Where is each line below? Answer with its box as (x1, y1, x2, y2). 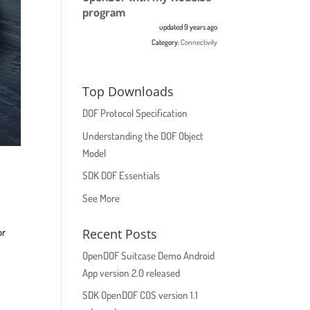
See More (82, 191, 120, 205)
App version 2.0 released (82, 266, 181, 280)
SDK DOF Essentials (82, 169, 161, 182)
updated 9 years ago (158, 22, 217, 32)
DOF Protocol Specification (82, 107, 188, 120)
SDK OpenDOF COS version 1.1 (82, 289, 199, 302)
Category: (151, 37, 179, 47)
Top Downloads (82, 83, 174, 100)
